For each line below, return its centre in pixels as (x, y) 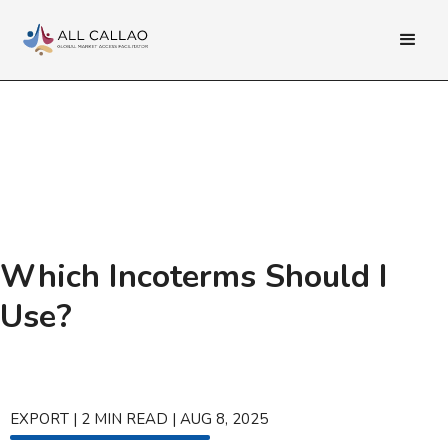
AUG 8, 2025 (224, 418)
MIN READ (131, 418)
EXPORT (39, 418)
